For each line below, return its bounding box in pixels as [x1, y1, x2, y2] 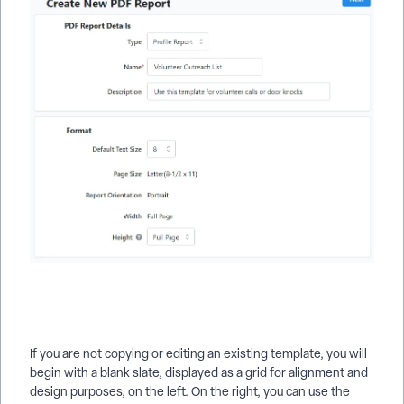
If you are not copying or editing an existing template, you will [30, 345, 367, 363]
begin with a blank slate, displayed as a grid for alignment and [30, 364, 368, 381]
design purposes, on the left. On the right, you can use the [30, 383, 350, 400]
